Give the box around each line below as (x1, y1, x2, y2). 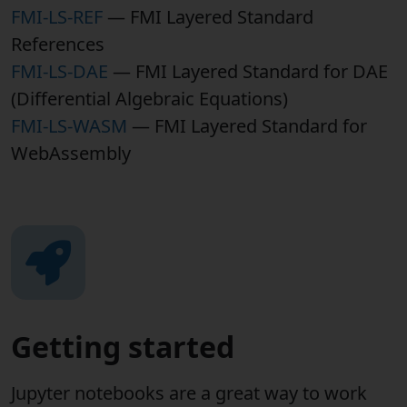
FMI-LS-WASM (11, 114, 127, 138)
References (11, 32, 104, 56)
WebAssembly (11, 141, 131, 165)
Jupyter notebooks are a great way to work (11, 381, 367, 405)
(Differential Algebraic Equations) (11, 86, 288, 111)
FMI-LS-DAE (11, 59, 108, 84)
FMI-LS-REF (11, 5, 103, 29)
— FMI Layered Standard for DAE (108, 59, 388, 84)
